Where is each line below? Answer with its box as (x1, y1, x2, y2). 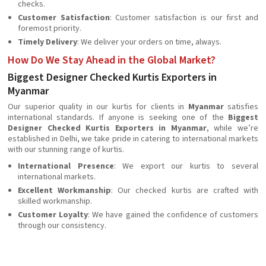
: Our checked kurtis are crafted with (111, 185, 259, 197)
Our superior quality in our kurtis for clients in (8, 101, 188, 113)
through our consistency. (18, 220, 106, 232)
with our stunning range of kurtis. (8, 144, 124, 156)
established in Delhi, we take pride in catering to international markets (8, 133, 258, 145)
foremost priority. (18, 23, 81, 34)
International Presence (18, 160, 114, 172)
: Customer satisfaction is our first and (109, 12, 259, 24)
